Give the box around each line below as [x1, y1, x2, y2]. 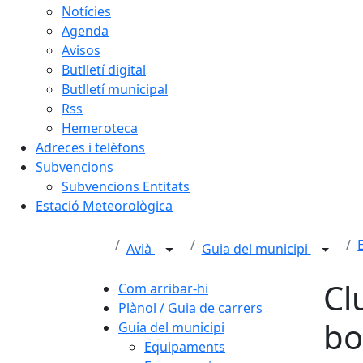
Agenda [62, 21, 109, 40]
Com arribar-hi [118, 279, 208, 297]
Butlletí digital [62, 60, 146, 79]
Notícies [62, 2, 111, 20]
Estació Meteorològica [36, 196, 173, 215]
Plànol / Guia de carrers [118, 298, 263, 317]
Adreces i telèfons [36, 138, 145, 156]
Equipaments [144, 337, 225, 356]
